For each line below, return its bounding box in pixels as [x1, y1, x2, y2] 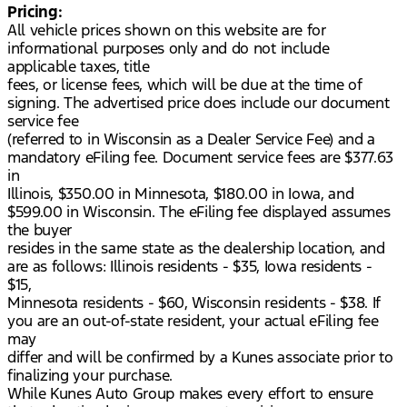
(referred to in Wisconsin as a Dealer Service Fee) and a [7, 129, 376, 150]
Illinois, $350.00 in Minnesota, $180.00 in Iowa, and [7, 184, 354, 204]
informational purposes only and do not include [7, 38, 330, 59]
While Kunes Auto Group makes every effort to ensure [7, 383, 373, 404]
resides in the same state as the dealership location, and [7, 238, 385, 259]
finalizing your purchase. [7, 365, 173, 386]
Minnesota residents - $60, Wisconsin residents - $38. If [7, 293, 382, 313]
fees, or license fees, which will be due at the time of [7, 74, 362, 95]
